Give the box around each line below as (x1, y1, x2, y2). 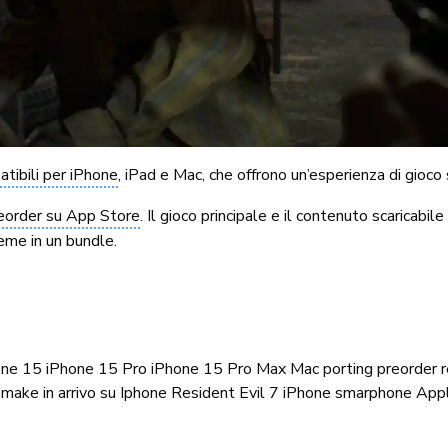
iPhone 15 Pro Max (151, 357, 286, 380)
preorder (377, 357, 437, 380)
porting (323, 357, 373, 380)
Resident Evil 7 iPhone (171, 381, 331, 404)
